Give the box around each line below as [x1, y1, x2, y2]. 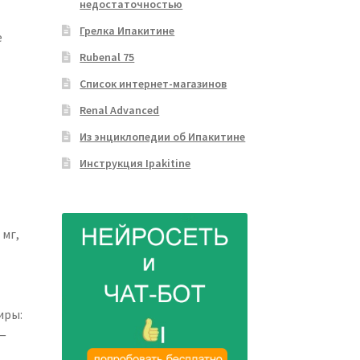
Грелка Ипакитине [80, 22, 175, 38]
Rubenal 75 [80, 49, 135, 64]
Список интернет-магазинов [80, 76, 227, 91]
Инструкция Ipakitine [80, 155, 191, 170]
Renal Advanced [80, 102, 160, 117]
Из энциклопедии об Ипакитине [80, 129, 246, 144]
